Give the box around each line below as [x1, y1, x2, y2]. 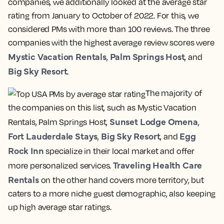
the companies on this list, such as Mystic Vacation [8, 102, 196, 112]
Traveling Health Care [112, 158, 202, 171]
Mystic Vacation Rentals [8, 50, 106, 63]
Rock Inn [8, 143, 44, 156]
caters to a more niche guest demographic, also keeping [8, 188, 216, 198]
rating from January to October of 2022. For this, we [8, 10, 199, 21]
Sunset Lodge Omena [109, 114, 198, 127]
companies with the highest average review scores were [8, 37, 214, 48]
